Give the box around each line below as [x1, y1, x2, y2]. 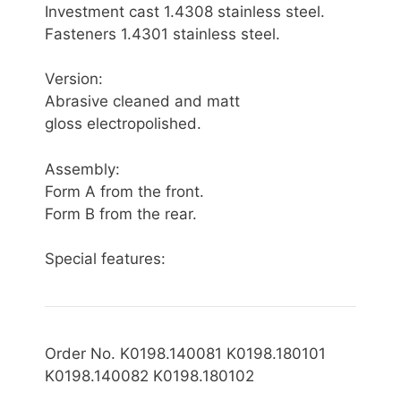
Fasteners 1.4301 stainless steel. [45, 24, 280, 43]
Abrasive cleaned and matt [45, 92, 240, 111]
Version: [45, 70, 103, 89]
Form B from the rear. [45, 204, 197, 223]
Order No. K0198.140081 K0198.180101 [45, 345, 326, 363]
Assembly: [45, 159, 120, 178]
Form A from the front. [45, 182, 204, 200]
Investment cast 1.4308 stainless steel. [45, 2, 325, 21]
